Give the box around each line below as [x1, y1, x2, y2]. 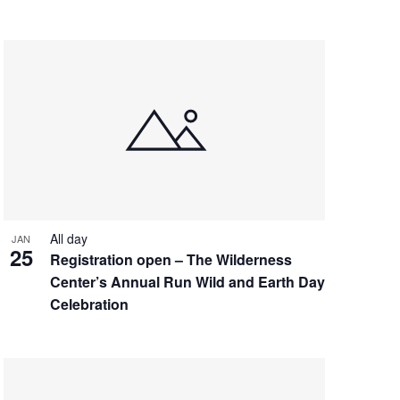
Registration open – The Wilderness [49, 248, 292, 270]
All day [49, 229, 87, 247]
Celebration [49, 293, 129, 314]
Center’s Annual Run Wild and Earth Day [49, 271, 325, 292]
